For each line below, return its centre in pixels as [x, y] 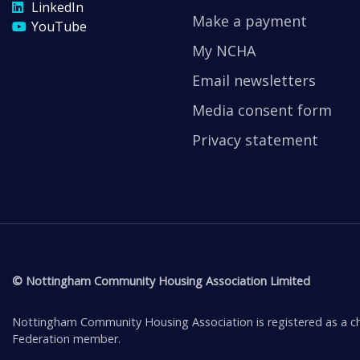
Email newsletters [254, 80]
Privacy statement [255, 139]
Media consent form [262, 110]
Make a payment [250, 20]
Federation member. [66, 338]
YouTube [59, 27]
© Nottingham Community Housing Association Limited [161, 280]
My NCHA [224, 50]
